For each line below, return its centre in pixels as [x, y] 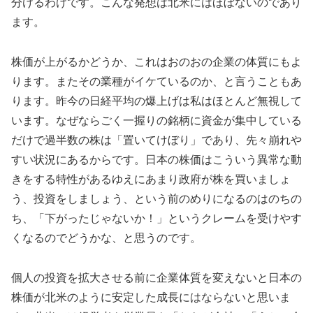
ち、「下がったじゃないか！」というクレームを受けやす [156, 218]
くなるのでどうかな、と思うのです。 [106, 238]
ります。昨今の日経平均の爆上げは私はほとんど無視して [156, 101]
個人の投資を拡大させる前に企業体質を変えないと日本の [156, 277]
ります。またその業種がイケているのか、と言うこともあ [156, 81]
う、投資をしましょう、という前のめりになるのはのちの [156, 198]
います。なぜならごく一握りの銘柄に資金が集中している [156, 120]
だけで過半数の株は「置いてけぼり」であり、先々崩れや [156, 140]
